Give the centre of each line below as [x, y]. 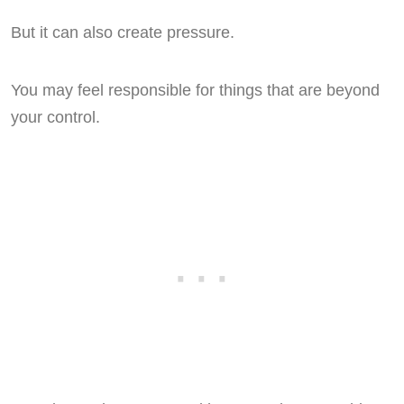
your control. [55, 118]
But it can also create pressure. [123, 33]
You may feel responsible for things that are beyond [195, 91]
